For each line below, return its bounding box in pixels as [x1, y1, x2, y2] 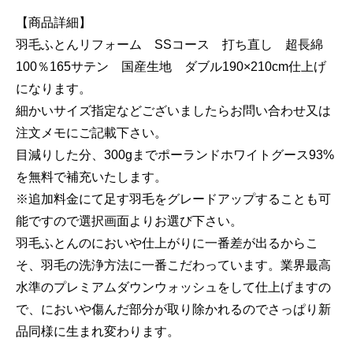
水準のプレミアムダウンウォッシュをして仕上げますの [16, 280, 331, 294]
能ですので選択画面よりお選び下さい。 [16, 214, 243, 228]
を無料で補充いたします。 [16, 169, 167, 184]
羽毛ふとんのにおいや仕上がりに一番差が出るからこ [16, 236, 318, 250]
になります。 [16, 81, 91, 95]
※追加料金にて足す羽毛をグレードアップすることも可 [16, 191, 331, 206]
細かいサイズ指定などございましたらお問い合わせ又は [16, 103, 331, 117]
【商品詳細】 [16, 15, 91, 29]
